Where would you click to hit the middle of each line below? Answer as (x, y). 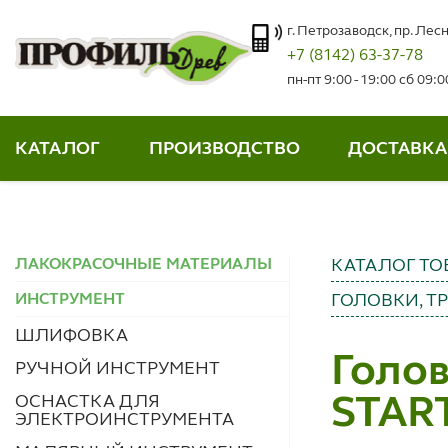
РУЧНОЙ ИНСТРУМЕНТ (117, 368)
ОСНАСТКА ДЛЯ (87, 401)
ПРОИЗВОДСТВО (224, 148)
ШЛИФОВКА (71, 335)
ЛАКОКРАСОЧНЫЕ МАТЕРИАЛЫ (143, 264)
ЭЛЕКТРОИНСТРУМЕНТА (124, 419)
